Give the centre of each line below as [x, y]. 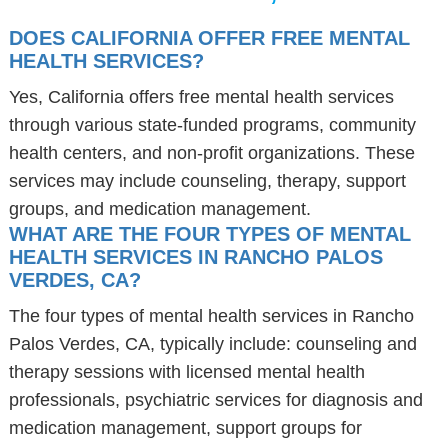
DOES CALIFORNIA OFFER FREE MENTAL [209, 38]
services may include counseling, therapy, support [207, 181]
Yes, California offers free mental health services [201, 97]
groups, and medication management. [159, 209]
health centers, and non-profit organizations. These [211, 153]
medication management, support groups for [185, 428]
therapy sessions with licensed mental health [186, 372]
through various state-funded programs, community [212, 125]
